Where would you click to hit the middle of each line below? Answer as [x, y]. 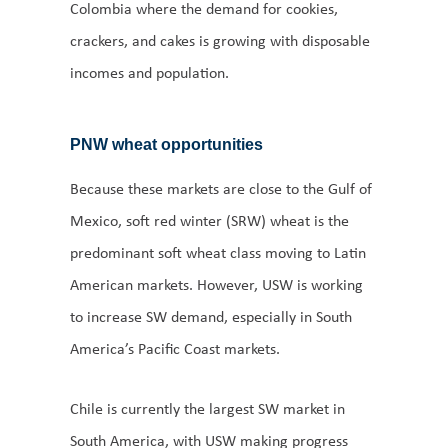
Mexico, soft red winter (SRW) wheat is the [209, 220]
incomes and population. [149, 72]
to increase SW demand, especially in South [211, 316]
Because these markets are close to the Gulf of [221, 188]
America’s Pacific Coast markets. [175, 348]
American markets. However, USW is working [216, 284]
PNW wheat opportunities [166, 144]
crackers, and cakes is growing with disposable [220, 40]
